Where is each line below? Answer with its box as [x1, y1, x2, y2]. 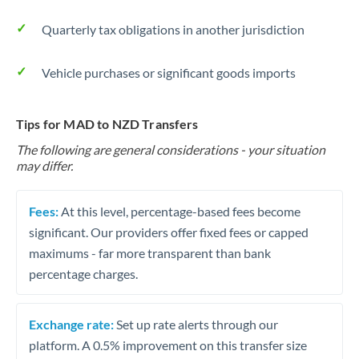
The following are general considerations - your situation [16, 142, 325, 157]
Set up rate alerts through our [114, 316, 278, 332]
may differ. [16, 158, 73, 173]
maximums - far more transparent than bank [29, 244, 271, 260]
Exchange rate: [29, 316, 114, 332]
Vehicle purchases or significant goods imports [42, 65, 296, 80]
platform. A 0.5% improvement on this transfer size [29, 337, 307, 353]
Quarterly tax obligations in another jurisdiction [42, 22, 305, 37]
